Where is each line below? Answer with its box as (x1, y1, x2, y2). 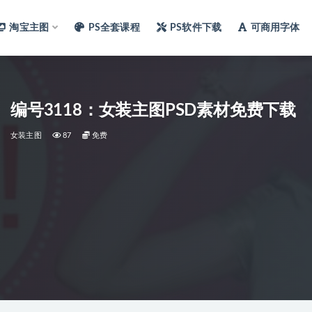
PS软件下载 (170, 23, 222, 33)
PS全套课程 (88, 23, 140, 33)
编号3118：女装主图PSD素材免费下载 (10, 102, 296, 119)
